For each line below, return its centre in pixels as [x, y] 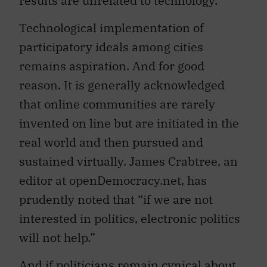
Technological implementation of [111, 21]
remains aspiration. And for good [112, 60]
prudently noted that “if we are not [116, 193]
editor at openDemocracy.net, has [113, 174]
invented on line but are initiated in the [129, 117]
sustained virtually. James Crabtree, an [128, 155]
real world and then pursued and [111, 136]
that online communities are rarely [117, 98]
